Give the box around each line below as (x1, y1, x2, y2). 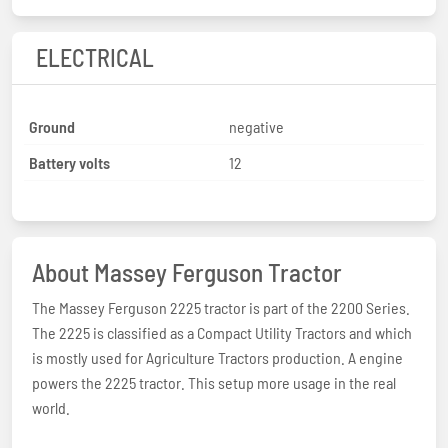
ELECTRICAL (36, 42, 154, 72)
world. (32, 397, 70, 417)
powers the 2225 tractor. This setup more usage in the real (32, 372, 396, 392)
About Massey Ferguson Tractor (32, 256, 342, 287)
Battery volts (29, 152, 110, 172)
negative (229, 116, 284, 136)
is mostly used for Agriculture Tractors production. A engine (32, 347, 403, 367)
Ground (29, 116, 75, 136)
